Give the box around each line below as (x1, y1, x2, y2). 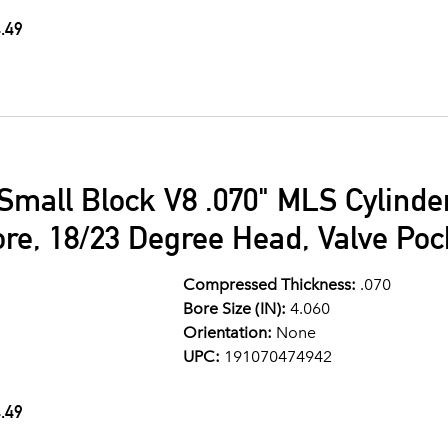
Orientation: (182, 323, 272, 342)
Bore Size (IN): (182, 299, 286, 318)
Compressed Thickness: (182, 275, 356, 294)
